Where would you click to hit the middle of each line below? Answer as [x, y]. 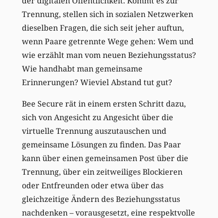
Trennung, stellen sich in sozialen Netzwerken [107, 14]
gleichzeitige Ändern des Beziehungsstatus [101, 199]
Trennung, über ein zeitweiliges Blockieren [102, 172]
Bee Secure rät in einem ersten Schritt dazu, [104, 104]
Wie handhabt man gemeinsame [82, 69]
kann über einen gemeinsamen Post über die [105, 158]
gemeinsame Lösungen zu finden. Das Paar [101, 145]
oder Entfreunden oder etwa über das [92, 186]
